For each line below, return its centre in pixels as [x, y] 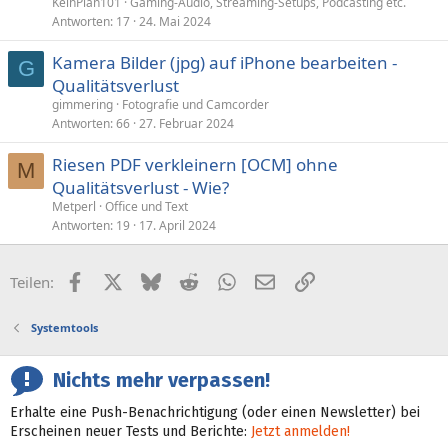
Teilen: [32, 282]
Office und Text [146, 206]
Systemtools [64, 327]
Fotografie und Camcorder [195, 104]
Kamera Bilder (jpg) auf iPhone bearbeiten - [224, 62]
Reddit [219, 280]
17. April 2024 [177, 225]
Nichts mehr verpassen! [156, 380]
